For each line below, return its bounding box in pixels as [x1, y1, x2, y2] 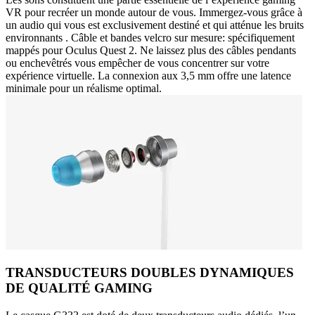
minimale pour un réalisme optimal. [6, 82, 162, 94]
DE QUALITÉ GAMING [6, 281, 153, 296]
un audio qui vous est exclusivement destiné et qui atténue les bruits [6, 18, 304, 31]
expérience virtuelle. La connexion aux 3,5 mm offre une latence [6, 69, 291, 82]
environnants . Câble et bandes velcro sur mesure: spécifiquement [6, 31, 295, 44]
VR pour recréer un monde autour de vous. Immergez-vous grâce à [6, 6, 302, 18]
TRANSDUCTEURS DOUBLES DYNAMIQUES [6, 265, 294, 281]
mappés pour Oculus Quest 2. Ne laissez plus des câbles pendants [6, 44, 296, 56]
